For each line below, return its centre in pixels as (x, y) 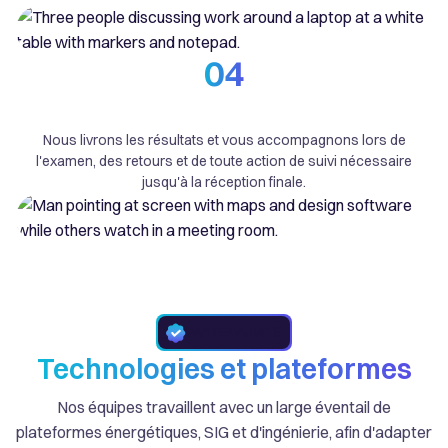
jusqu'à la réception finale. (224, 181)
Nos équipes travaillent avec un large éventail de (224, 407)
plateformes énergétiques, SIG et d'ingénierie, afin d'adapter (224, 432)
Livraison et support (224, 113)
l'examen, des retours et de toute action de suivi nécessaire (224, 160)
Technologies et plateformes (224, 369)
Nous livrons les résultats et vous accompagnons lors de (224, 139)
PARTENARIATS (234, 332)
